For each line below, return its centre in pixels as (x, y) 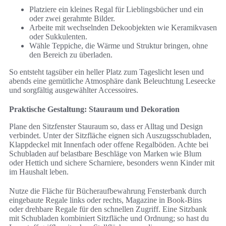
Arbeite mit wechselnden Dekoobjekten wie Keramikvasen (123, 28)
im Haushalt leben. (39, 172)
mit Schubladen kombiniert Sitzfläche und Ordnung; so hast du (109, 218)
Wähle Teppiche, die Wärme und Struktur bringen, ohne (119, 46)
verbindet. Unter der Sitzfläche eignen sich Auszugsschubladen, (110, 136)
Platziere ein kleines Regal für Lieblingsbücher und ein (116, 10)
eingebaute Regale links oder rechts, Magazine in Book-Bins (105, 200)
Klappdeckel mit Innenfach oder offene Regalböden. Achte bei (109, 145)
